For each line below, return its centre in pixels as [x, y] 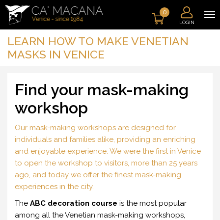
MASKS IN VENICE [56, 54]
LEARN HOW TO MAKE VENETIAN [98, 41]
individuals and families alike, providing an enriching [105, 139]
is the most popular [152, 203]
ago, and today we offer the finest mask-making [98, 175]
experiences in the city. [54, 187]
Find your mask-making [102, 90]
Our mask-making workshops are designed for [95, 128]
